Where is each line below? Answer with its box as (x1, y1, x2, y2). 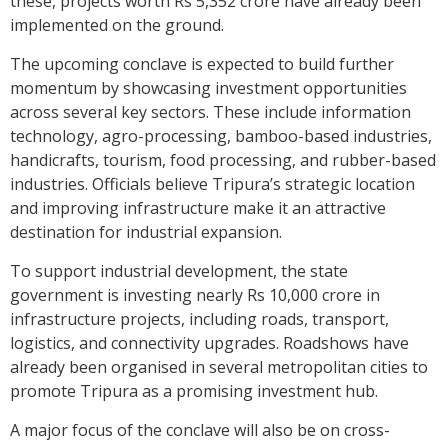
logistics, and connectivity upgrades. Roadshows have (10, 332, 409, 355)
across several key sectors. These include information (10, 101, 411, 124)
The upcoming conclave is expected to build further (10, 53, 394, 76)
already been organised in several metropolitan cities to (10, 356, 428, 379)
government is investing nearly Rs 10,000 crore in (10, 284, 380, 307)
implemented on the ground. (10, 14, 224, 37)
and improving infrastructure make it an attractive (10, 197, 386, 220)
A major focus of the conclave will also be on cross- (10, 419, 390, 442)
